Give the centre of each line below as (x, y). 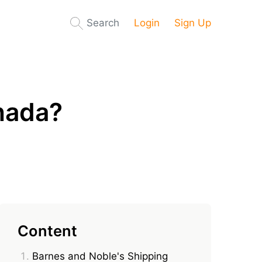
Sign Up (193, 23)
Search (103, 23)
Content (48, 231)
